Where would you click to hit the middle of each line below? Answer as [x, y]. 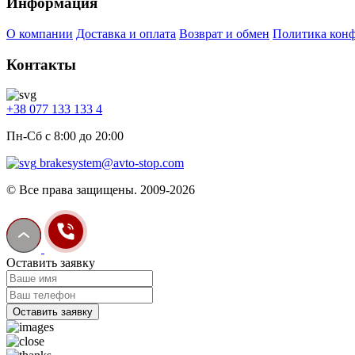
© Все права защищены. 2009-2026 [101, 190]
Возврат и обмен [224, 33]
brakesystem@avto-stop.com [112, 163]
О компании [40, 33]
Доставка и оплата [126, 33]
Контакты [41, 64]
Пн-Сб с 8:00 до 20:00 [65, 136]
